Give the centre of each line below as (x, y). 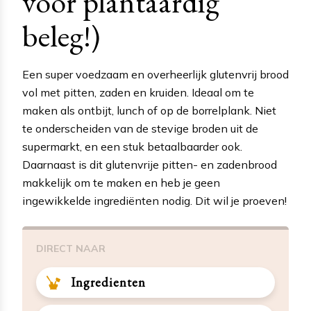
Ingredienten (108, 282)
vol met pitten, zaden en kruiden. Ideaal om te (138, 92)
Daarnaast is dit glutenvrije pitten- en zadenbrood (150, 164)
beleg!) (61, 35)
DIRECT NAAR (71, 248)
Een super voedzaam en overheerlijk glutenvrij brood (155, 74)
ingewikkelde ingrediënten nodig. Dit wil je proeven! (154, 200)
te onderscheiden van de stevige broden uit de (140, 128)
